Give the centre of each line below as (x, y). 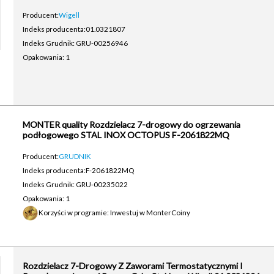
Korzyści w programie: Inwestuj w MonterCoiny (114, 212)
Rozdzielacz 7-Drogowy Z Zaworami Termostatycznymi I (132, 266)
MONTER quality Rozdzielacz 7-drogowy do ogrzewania (131, 124)
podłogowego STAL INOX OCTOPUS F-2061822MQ (126, 135)
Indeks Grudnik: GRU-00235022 (75, 184)
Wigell (69, 15)
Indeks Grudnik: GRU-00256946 (75, 43)
